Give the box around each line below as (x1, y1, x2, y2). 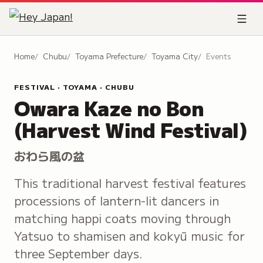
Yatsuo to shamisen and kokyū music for (14, 227, 245, 244)
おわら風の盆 (14, 147, 85, 164)
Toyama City (151, 50, 198, 62)
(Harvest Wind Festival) (14, 115, 248, 144)
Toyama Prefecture (75, 50, 143, 62)
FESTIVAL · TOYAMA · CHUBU (14, 82, 134, 92)
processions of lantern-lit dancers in (14, 192, 219, 209)
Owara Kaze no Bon (14, 93, 204, 122)
